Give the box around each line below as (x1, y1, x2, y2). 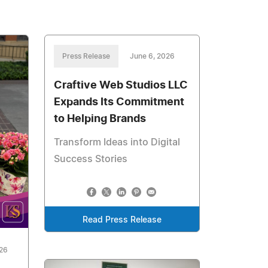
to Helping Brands (54, 114, 147, 124)
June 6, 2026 (130, 53, 175, 60)
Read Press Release (83, 216, 162, 224)
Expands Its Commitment (54, 97, 185, 108)
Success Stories (54, 154, 128, 164)
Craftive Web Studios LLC (54, 80, 188, 91)
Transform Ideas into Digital (54, 138, 181, 147)
